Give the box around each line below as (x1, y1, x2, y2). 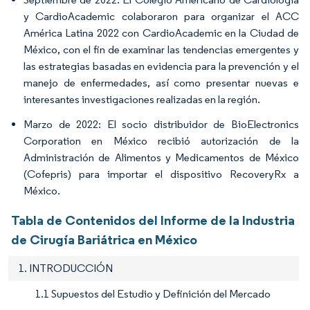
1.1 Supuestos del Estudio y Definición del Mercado (35, 287, 271, 301)
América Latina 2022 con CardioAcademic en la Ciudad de (24, 26, 299, 40)
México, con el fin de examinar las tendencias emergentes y (24, 43, 299, 57)
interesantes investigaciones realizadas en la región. (24, 93, 260, 107)
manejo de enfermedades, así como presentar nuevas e (24, 76, 299, 90)
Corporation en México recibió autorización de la (24, 134, 299, 148)
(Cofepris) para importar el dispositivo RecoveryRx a (24, 167, 299, 181)
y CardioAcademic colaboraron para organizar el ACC (24, 10, 299, 24)
